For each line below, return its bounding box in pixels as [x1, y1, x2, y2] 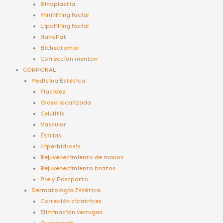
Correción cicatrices [40, 198, 102, 205]
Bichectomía [40, 44, 79, 51]
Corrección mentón [40, 55, 98, 62]
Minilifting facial [40, 11, 89, 18]
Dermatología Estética [31, 187, 101, 194]
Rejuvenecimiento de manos [40, 154, 124, 161]
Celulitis [40, 110, 65, 117]
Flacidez [40, 88, 66, 95]
